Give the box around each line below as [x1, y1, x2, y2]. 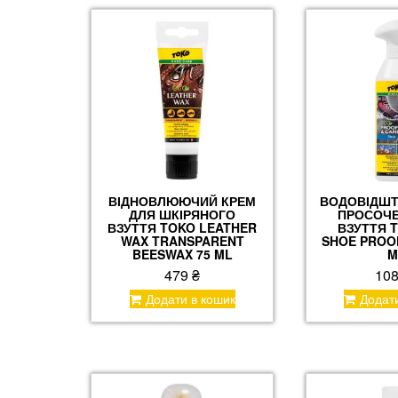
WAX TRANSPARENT [120, 232, 244, 251]
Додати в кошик [145, 290, 235, 308]
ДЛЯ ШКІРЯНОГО [129, 205, 236, 224]
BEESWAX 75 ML [131, 245, 233, 264]
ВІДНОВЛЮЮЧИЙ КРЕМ [108, 192, 257, 211]
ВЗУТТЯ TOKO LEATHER [107, 219, 258, 237]
